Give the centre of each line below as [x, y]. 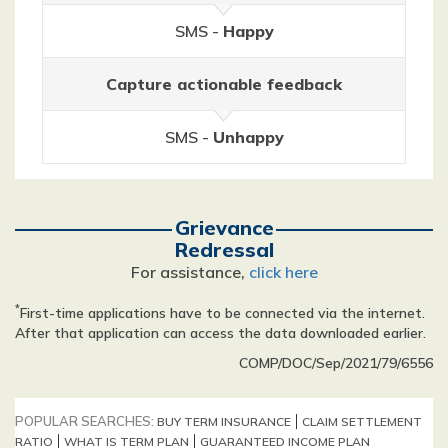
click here [283, 271]
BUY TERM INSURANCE [224, 421]
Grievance [224, 227]
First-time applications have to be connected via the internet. [222, 312]
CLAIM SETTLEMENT [362, 421]
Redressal [224, 249]
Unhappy [248, 136]
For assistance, [189, 271]
